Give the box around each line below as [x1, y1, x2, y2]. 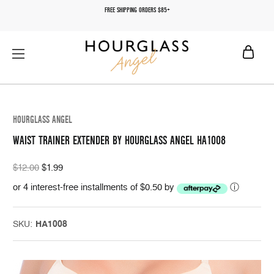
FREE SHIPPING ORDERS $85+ [104, 6, 170, 14]
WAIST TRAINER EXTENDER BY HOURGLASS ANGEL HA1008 [13, 134, 226, 147]
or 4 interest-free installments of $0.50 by [13, 181, 177, 193]
